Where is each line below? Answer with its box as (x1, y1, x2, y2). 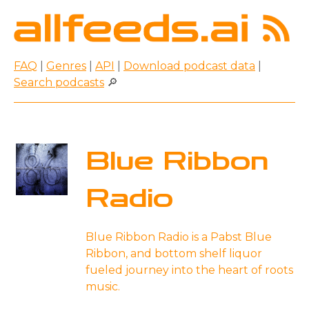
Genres (46, 59, 86, 72)
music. (86, 279, 120, 293)
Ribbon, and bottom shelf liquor (86, 246, 262, 260)
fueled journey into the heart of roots (86, 263, 293, 277)
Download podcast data (123, 59, 255, 72)
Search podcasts (14, 75, 104, 89)
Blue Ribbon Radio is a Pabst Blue (86, 230, 272, 243)
